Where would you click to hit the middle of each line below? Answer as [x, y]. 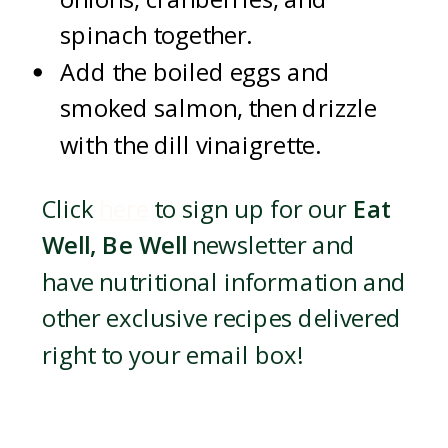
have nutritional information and [224, 282]
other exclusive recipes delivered [222, 319]
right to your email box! [172, 355]
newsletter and [271, 246]
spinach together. [156, 36]
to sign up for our [250, 209]
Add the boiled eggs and [195, 72]
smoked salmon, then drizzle [218, 109]
